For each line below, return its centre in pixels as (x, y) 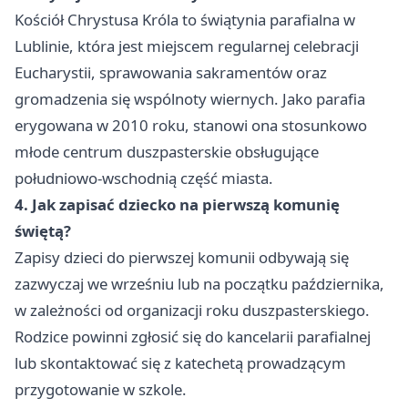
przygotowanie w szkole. (101, 390)
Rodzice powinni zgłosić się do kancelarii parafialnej (193, 337)
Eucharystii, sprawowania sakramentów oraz (171, 73)
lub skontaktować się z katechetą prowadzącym (180, 363)
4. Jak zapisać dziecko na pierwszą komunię (177, 205)
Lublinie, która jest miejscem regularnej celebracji (187, 46)
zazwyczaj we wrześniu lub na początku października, (199, 284)
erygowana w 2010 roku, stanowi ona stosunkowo (191, 126)
